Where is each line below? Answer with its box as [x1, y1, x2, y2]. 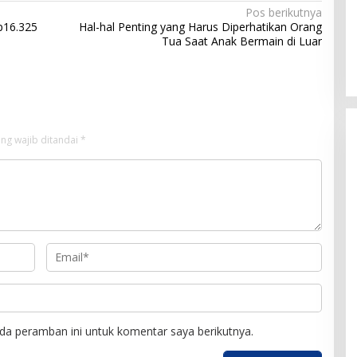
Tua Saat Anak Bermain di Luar [161, 33, 322, 49]
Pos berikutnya [245, 4, 322, 20]
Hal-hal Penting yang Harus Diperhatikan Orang [78, 18, 322, 34]
